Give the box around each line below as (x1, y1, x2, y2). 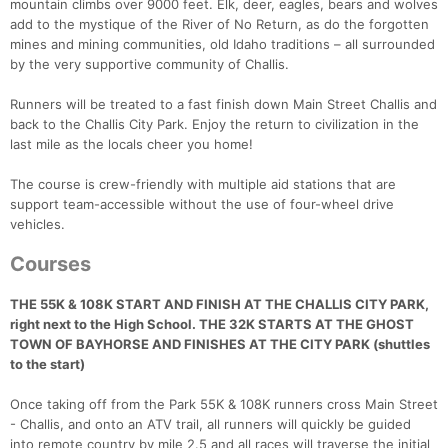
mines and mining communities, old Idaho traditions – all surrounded (10, 36, 435, 53)
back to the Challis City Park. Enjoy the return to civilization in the (10, 116, 419, 133)
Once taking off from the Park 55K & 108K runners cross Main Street (10, 396, 438, 413)
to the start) (10, 356, 85, 373)
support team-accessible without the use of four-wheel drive (10, 196, 394, 213)
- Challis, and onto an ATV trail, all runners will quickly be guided (10, 416, 411, 433)
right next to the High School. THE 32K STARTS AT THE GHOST (10, 316, 414, 333)
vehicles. (10, 216, 65, 233)
